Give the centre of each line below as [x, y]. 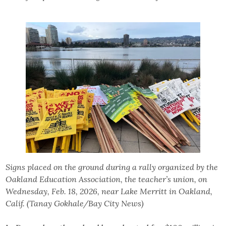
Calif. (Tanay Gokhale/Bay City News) [75, 204]
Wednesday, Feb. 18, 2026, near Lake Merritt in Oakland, [109, 191]
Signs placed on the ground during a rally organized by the [112, 167]
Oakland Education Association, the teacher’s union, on [107, 179]
